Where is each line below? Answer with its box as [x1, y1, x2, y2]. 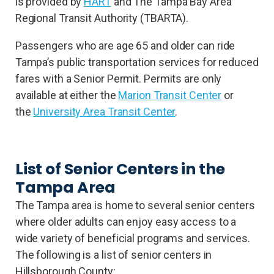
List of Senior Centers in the [15, 158, 225, 180]
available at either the [15, 88, 119, 102]
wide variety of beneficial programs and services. [15, 231, 250, 245]
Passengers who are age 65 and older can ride [15, 39, 235, 52]
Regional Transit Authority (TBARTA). [15, 11, 189, 24]
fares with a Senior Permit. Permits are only [15, 72, 222, 85]
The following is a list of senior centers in [15, 248, 212, 261]
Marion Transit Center [118, 88, 222, 102]
